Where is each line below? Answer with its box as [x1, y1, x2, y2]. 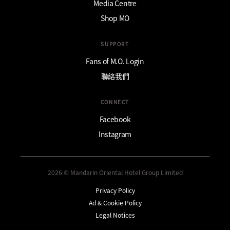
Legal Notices [95, 210, 135, 219]
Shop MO [101, 12, 129, 23]
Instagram [98, 128, 132, 139]
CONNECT [100, 98, 130, 106]
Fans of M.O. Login [86, 55, 144, 66]
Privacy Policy [95, 185, 135, 195]
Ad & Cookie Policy [88, 198, 142, 207]
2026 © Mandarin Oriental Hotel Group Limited [47, 167, 183, 177]
